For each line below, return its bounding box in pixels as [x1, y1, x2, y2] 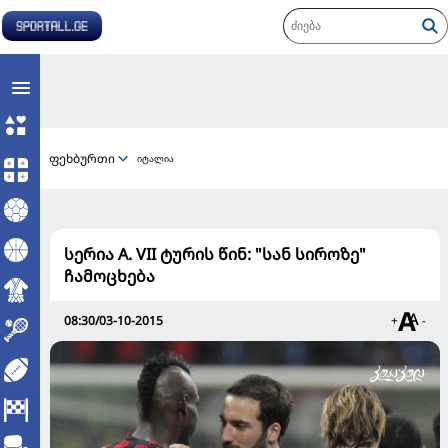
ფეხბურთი [49, 149, 115, 167]
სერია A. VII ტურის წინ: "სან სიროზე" [64, 243, 366, 265]
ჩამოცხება [64, 265, 155, 287]
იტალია [137, 152, 174, 165]
